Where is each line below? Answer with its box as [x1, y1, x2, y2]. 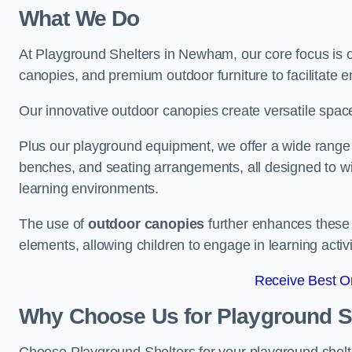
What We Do [19, 6, 140, 31]
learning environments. [19, 181, 159, 196]
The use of [19, 216, 89, 232]
